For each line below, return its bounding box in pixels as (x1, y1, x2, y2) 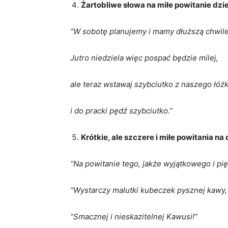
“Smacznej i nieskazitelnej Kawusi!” (70, 212, 197, 221)
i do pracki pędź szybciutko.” (70, 106, 173, 116)
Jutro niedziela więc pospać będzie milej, (70, 53, 218, 63)
